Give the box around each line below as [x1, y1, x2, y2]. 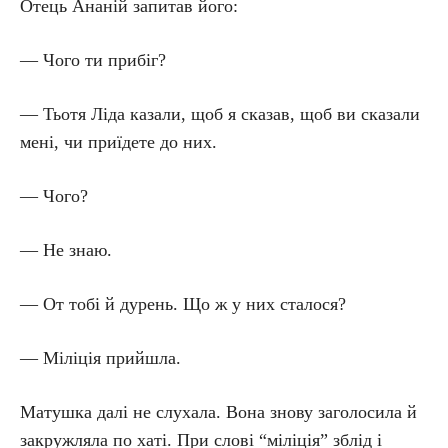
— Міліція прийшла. [20, 348, 181, 368]
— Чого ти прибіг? [20, 50, 166, 70]
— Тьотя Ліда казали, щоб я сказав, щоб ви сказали [20, 104, 420, 124]
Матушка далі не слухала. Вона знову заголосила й [20, 402, 417, 422]
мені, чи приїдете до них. [20, 132, 217, 152]
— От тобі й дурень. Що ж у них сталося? [20, 294, 346, 314]
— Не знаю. [20, 240, 112, 260]
